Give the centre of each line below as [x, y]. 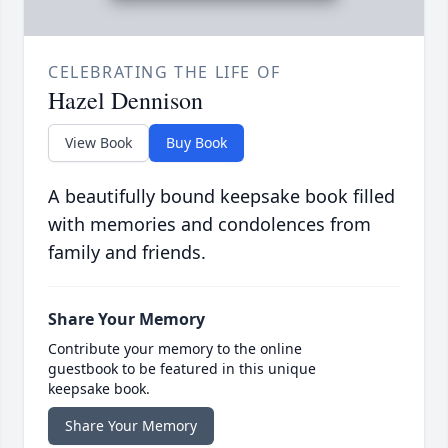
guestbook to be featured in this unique [182, 369]
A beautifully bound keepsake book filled [221, 196]
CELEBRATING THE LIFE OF [164, 72]
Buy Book [196, 143]
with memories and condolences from [209, 224]
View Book [98, 143]
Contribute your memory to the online [175, 349]
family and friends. [127, 252]
